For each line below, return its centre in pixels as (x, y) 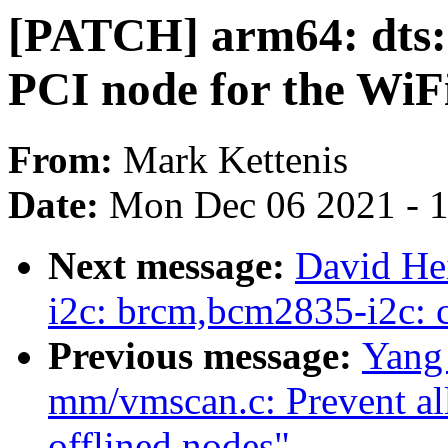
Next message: (171, 266)
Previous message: (205, 356)
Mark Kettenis (235, 160)
